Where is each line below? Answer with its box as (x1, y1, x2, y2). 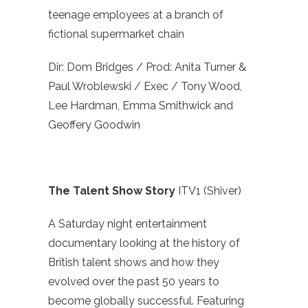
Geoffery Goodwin (48, 118, 140, 132)
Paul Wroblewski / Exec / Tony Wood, (48, 80, 242, 93)
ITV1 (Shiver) (178, 184, 241, 198)
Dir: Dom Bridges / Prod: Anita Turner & (48, 60, 246, 74)
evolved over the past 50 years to (48, 275, 219, 289)
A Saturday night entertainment (48, 217, 207, 231)
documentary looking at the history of (48, 236, 240, 250)
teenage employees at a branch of (48, 8, 223, 22)
